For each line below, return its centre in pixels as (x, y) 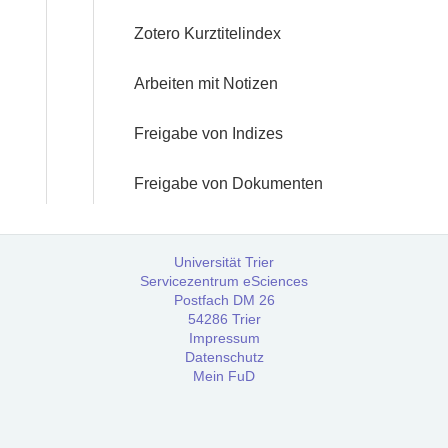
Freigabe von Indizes (208, 133)
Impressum (224, 338)
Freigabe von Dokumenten (228, 183)
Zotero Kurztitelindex (207, 33)
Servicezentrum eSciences (224, 281)
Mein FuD (224, 376)
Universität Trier (224, 262)
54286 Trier (224, 319)
